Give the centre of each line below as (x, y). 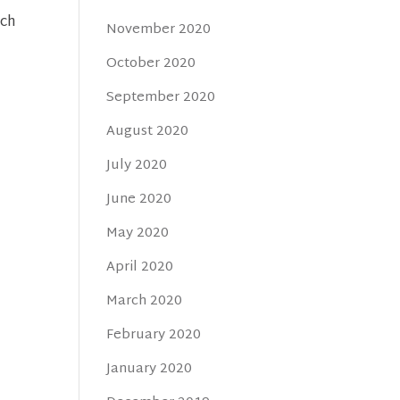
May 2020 (138, 233)
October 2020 (151, 64)
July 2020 (137, 166)
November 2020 (159, 30)
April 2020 (140, 267)
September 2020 (161, 98)
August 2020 (148, 132)
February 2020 (154, 335)
